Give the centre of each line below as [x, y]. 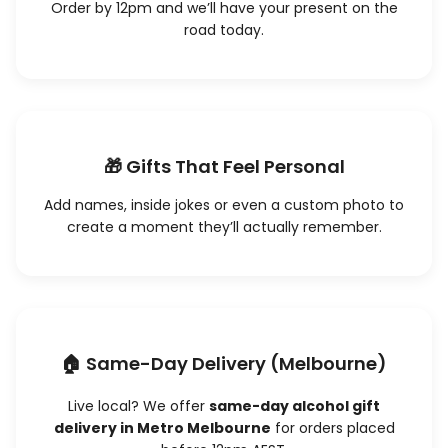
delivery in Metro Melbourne [162, 428]
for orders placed [332, 428]
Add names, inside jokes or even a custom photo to [224, 205]
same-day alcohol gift [294, 406]
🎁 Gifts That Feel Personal [224, 167]
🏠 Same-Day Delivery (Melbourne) [224, 364]
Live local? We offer [138, 406]
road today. [224, 30]
